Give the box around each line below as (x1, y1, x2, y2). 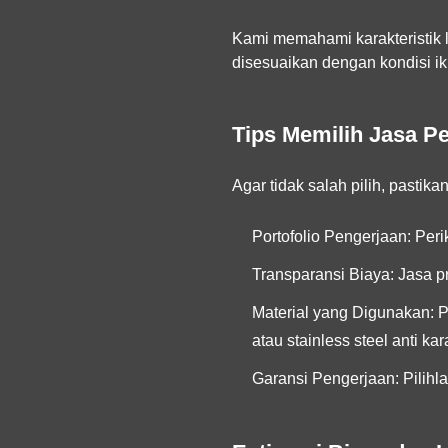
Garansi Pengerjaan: (251, 370, 399, 388)
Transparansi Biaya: (251, 266, 394, 284)
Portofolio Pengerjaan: (251, 228, 411, 246)
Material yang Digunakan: (251, 304, 434, 322)
